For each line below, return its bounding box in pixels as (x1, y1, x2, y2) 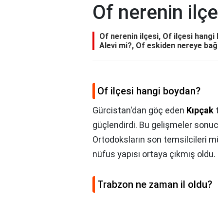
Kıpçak (186, 105, 214, 116)
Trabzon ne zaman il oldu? (97, 179, 212, 191)
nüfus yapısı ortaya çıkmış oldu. (92, 149, 216, 160)
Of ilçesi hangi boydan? (97, 85, 200, 97)
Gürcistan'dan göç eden (92, 105, 186, 116)
